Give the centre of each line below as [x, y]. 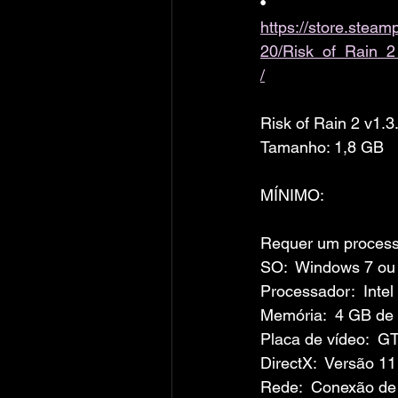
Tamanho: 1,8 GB [322, 147]
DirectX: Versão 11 [328, 363]
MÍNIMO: [292, 195]
